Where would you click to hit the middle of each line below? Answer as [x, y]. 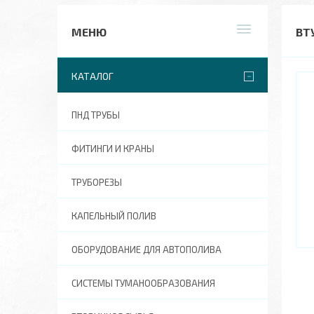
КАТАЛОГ [93, 76]
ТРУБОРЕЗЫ [97, 182]
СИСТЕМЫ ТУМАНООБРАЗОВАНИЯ [143, 283]
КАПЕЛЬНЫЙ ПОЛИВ [114, 216]
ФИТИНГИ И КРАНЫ [113, 149]
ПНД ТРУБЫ [96, 115]
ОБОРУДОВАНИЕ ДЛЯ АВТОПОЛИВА [146, 250]
